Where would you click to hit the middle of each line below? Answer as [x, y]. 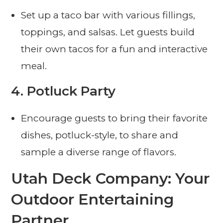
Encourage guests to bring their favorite [114, 118]
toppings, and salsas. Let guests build [108, 32]
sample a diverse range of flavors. [99, 152]
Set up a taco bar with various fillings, [108, 15]
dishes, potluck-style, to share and [100, 135]
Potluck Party [71, 91]
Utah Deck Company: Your [111, 179]
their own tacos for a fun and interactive [114, 49]
